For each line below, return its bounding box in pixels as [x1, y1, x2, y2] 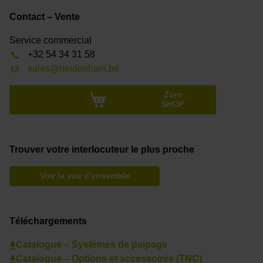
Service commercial [9, 35, 92, 46]
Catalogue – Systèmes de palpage [15, 240, 167, 250]
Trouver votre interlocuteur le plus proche [9, 144, 194, 155]
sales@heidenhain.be [28, 63, 120, 74]
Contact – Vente [9, 12, 80, 22]
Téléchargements [9, 216, 87, 227]
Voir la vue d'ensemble [39, 171, 130, 181]
